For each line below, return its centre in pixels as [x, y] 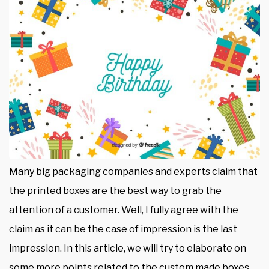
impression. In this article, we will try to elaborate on [128, 248]
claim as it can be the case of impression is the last [123, 229]
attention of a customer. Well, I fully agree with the [124, 210]
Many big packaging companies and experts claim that [133, 171]
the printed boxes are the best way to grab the [115, 190]
